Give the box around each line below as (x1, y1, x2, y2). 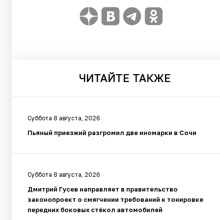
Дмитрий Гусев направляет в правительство (27, 185, 178, 193)
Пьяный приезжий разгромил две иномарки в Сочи (27, 128, 196, 137)
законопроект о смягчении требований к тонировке (27, 195, 203, 203)
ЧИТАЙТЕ (79, 71, 130, 84)
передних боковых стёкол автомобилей (27, 205, 163, 214)
